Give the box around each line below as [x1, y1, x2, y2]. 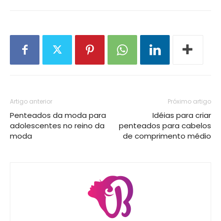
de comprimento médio [123, 131, 211, 142]
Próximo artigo [168, 97, 211, 106]
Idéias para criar [152, 110, 211, 121]
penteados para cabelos [119, 120, 211, 131]
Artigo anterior [10, 97, 52, 106]
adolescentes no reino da [10, 120, 105, 131]
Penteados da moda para [10, 110, 106, 121]
